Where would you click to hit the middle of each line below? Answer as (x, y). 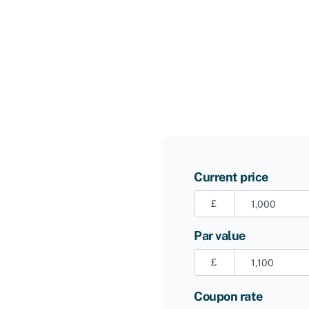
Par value (220, 236)
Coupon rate (228, 297)
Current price (231, 177)
